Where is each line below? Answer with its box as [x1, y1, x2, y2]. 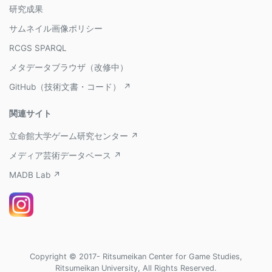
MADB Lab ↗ [9, 170, 61, 180]
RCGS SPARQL [9, 43, 67, 53]
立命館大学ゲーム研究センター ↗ [9, 131, 138, 141]
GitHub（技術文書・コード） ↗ [9, 82, 131, 92]
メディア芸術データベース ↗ [9, 151, 121, 160]
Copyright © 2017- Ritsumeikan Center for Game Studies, [30, 252, 242, 261]
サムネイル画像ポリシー [9, 24, 103, 33]
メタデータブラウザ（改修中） [9, 63, 128, 72]
